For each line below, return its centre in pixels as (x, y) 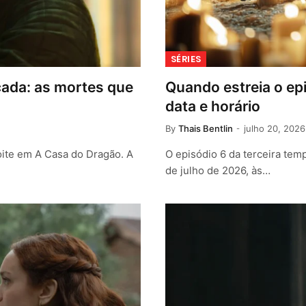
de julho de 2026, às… (218, 171)
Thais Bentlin (206, 129)
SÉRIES (186, 59)
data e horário (213, 107)
